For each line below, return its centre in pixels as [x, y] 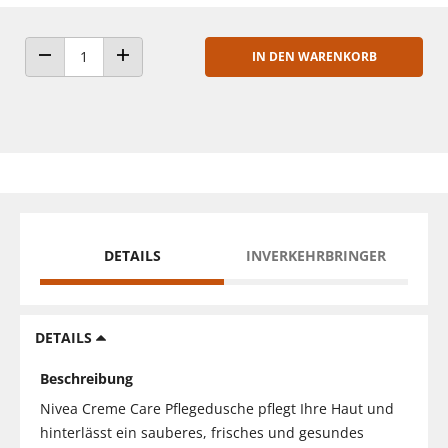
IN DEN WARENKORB [314, 56]
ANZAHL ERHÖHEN [172, 74]
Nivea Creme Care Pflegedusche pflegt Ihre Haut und [217, 408]
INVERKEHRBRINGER [316, 255]
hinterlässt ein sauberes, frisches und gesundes [202, 432]
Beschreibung [86, 378]
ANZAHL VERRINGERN [102, 74]
